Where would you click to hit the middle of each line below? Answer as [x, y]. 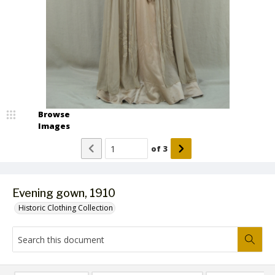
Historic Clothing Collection [66, 208]
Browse [54, 114]
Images [54, 126]
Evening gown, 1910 [64, 193]
